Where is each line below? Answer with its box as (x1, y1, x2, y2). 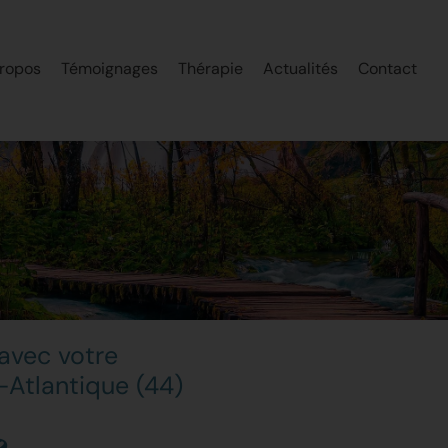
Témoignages (61, 58, 158, 79)
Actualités (263, 58, 338, 79)
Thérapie (178, 58, 243, 79)
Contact (358, 58, 417, 79)
